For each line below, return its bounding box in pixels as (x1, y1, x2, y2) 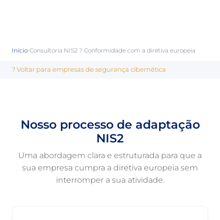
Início (12, 47, 27, 54)
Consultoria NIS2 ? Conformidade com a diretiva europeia (29, 47, 195, 54)
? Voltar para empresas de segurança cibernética (12, 66, 166, 73)
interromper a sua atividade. (55, 175, 165, 185)
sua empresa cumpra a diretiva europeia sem (22, 163, 198, 172)
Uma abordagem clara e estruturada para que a (18, 151, 202, 160)
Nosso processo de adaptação (20, 117, 200, 132)
